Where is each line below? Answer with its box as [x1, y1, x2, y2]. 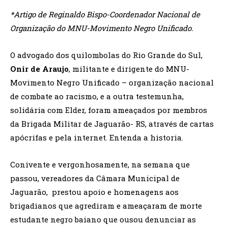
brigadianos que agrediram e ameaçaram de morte [10, 200, 202, 211]
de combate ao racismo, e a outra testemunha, [10, 91, 184, 101]
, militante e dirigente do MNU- [69, 63, 189, 74]
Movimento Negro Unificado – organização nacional [10, 77, 214, 88]
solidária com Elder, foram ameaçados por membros [10, 104, 207, 115]
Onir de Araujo [10, 63, 69, 74]
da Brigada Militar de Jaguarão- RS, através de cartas [10, 118, 214, 129]
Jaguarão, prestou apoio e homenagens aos [10, 186, 179, 197]
